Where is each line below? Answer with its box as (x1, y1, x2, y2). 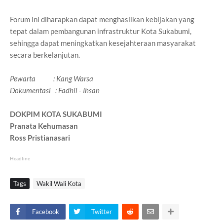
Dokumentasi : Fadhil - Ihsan (10, 86, 100, 95)
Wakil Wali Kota (37, 180, 81, 188)
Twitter (91, 208, 112, 216)
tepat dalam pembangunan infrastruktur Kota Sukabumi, (10, 27, 191, 36)
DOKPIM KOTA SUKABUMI (10, 110, 102, 119)
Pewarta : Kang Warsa (10, 74, 93, 83)
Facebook (32, 208, 59, 216)
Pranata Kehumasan (10, 121, 78, 131)
